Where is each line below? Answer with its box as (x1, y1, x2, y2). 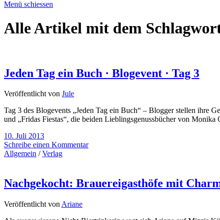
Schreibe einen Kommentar (4, 140, 88, 149)
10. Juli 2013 (4, 132, 44, 140)
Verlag (42, 149, 62, 158)
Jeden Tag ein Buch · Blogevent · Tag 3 (4, 66, 199, 80)
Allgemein (4, 149, 36, 158)
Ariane (61, 200, 82, 209)
